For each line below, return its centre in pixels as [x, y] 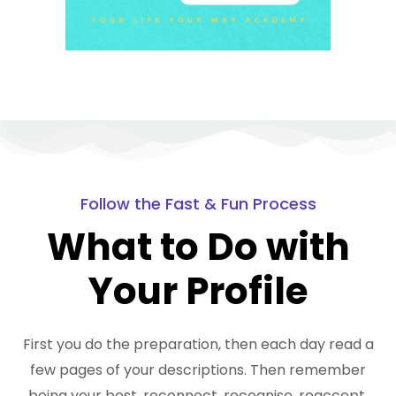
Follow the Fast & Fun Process [198, 204]
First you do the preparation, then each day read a [198, 345]
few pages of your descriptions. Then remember [198, 370]
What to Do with [198, 247]
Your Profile [198, 292]
